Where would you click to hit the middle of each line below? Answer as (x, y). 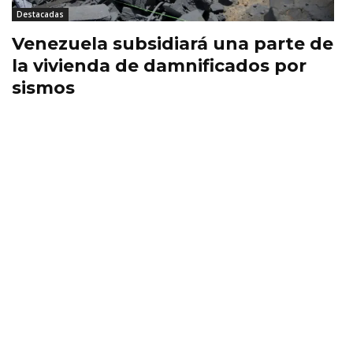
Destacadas (40, 14)
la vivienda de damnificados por (159, 65)
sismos (43, 87)
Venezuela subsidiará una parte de (173, 43)
